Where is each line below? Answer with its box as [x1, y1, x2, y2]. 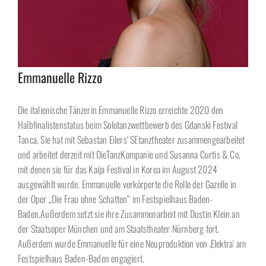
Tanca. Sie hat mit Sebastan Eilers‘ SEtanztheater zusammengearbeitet [18, 132, 245, 147]
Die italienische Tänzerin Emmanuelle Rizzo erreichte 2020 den [18, 102, 224, 117]
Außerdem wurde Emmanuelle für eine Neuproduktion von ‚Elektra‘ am [18, 236, 246, 251]
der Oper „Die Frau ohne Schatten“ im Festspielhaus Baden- [18, 191, 213, 206]
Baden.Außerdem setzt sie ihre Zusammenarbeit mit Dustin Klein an [18, 206, 240, 221]
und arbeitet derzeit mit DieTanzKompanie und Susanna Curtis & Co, [18, 147, 241, 161]
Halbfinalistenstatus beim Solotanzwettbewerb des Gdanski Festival [18, 117, 238, 132]
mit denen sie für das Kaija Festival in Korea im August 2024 [18, 161, 218, 176]
